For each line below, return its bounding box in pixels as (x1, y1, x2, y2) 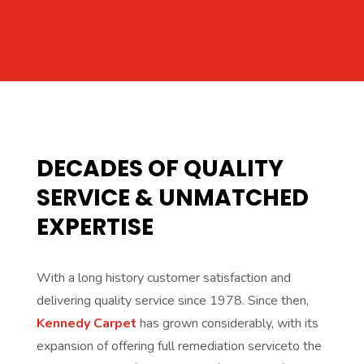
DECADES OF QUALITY (36, 153, 284, 185)
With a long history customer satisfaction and (36, 269, 291, 288)
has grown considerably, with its (136, 314, 318, 333)
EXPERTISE (36, 211, 154, 244)
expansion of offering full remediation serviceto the (36, 337, 322, 356)
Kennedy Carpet (36, 314, 136, 333)
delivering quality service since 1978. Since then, (36, 292, 309, 310)
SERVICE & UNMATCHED (36, 182, 309, 214)
